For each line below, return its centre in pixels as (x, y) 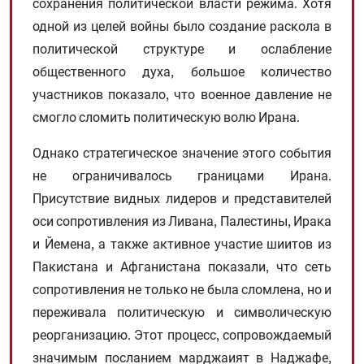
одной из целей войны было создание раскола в (182, 26)
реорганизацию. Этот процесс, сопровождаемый (182, 334)
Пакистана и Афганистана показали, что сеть (182, 266)
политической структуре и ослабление (182, 48)
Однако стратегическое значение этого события (182, 152)
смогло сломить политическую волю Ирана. (166, 117)
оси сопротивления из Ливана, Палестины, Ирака (182, 221)
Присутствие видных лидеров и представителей (182, 198)
